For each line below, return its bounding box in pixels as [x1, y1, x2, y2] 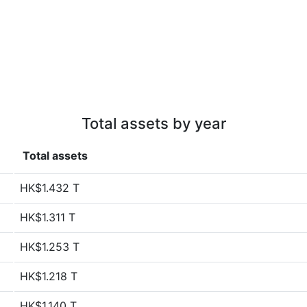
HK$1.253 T [20, 240, 79, 254]
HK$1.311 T [20, 210, 75, 224]
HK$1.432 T [20, 181, 79, 195]
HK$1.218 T [20, 269, 77, 283]
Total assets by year [81, 114, 226, 132]
